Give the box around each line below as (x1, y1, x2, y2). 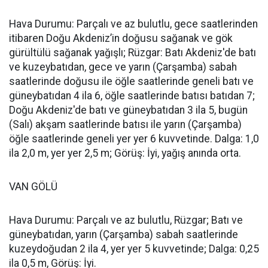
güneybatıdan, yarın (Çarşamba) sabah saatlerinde (9, 229, 238, 240)
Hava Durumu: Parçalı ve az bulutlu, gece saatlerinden (9, 18, 258, 30)
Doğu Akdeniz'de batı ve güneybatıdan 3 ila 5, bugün (9, 104, 248, 116)
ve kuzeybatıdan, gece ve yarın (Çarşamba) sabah (9, 61, 237, 73)
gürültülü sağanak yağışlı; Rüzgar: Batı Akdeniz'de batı (9, 47, 256, 59)
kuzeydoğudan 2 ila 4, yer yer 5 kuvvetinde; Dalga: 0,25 (9, 243, 259, 255)
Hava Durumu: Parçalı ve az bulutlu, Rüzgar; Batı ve (9, 214, 243, 226)
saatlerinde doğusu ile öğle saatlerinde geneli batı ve (9, 75, 254, 87)
